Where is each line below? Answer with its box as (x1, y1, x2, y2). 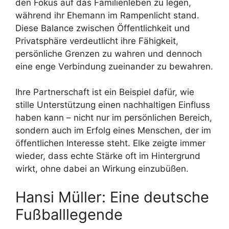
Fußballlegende (15, 205, 123, 223)
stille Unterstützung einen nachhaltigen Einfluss (15, 100, 210, 110)
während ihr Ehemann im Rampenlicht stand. (15, 10, 199, 20)
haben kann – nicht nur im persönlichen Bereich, (15, 112, 212, 123)
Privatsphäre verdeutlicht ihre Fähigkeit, (15, 35, 178, 46)
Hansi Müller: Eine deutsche (15, 188, 209, 206)
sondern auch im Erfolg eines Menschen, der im (15, 125, 211, 136)
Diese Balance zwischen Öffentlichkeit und (15, 22, 190, 33)
